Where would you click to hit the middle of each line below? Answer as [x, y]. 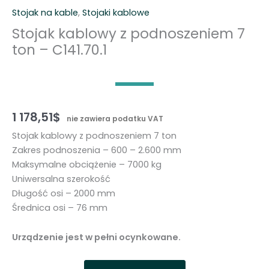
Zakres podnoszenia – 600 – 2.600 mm [97, 150]
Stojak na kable [45, 13]
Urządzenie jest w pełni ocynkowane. [96, 237]
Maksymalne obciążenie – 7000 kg [87, 164]
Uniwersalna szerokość [61, 179]
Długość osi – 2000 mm [64, 193]
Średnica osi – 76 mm [60, 207]
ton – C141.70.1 [59, 50]
